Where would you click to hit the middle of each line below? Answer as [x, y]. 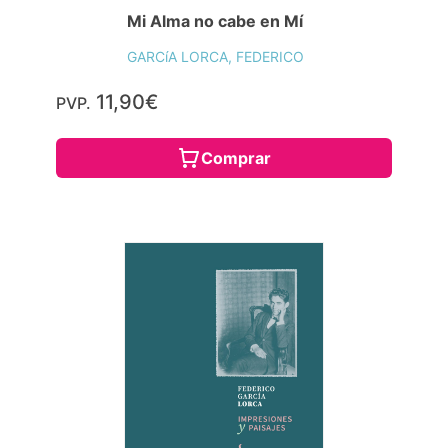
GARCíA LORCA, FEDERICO [215, 56]
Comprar [236, 157]
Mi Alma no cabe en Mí [214, 20]
